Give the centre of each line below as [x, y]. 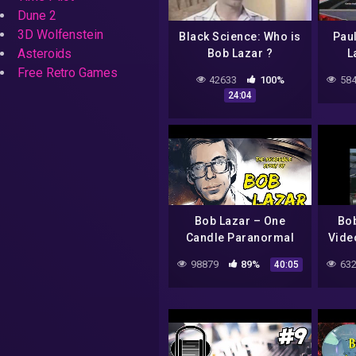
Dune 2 [37, 15]
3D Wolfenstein [60, 35]
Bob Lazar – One [240, 221]
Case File [240, 254]
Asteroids [45, 54]
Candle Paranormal [240, 238]
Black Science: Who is [240, 36]
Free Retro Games [68, 73]
